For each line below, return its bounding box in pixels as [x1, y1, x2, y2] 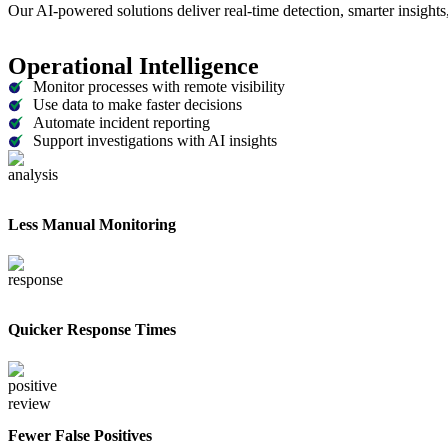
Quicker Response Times [8, 321, 176, 339]
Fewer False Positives [8, 426, 152, 444]
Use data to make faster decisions [33, 95, 242, 113]
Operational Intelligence [8, 52, 259, 79]
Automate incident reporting [33, 113, 210, 131]
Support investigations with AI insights [33, 131, 277, 149]
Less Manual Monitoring [8, 215, 176, 233]
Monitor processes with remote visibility [33, 77, 285, 95]
